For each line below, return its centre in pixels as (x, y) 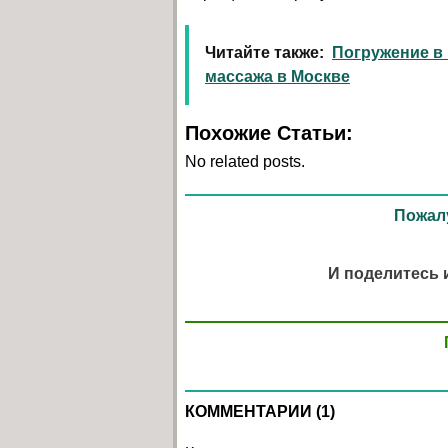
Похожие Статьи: (269, 132)
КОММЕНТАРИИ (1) (260, 411)
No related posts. (245, 161)
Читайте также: (264, 52)
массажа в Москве (277, 76)
